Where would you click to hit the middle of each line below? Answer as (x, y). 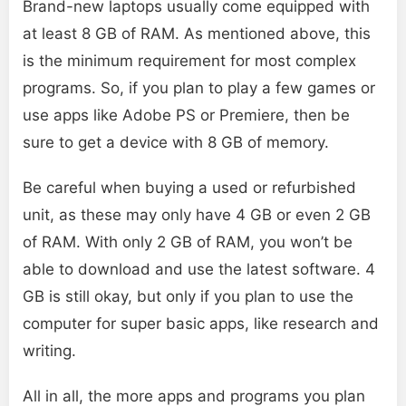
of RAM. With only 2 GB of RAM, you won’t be (188, 242)
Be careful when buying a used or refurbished (189, 188)
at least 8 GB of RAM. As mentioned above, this (197, 34)
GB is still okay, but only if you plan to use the (188, 297)
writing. (49, 351)
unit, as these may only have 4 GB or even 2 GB (197, 215)
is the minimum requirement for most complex (189, 61)
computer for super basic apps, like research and (201, 324)
